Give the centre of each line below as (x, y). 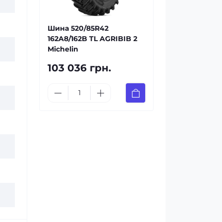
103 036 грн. (79, 68)
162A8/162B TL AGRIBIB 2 (92, 39)
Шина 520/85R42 (78, 28)
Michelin (63, 49)
